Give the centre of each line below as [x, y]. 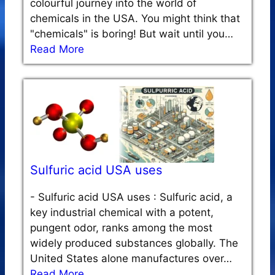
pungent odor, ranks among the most [121, 227]
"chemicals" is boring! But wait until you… [132, 33]
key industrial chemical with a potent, [122, 212]
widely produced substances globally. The [134, 243]
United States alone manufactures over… [131, 258]
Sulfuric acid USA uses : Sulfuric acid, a [135, 197]
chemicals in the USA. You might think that [135, 18]
